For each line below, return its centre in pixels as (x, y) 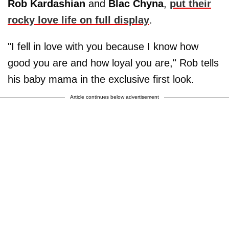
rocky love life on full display (78, 20)
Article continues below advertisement (114, 97)
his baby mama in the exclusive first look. (101, 79)
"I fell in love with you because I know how (103, 46)
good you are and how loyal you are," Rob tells (113, 63)
